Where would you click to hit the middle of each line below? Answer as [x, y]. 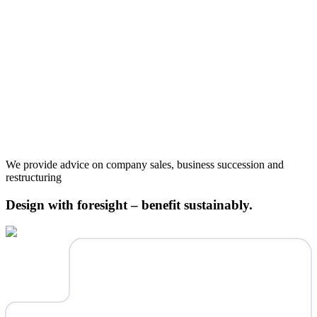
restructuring [34, 177]
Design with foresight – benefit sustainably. [129, 204]
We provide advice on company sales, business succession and [145, 164]
